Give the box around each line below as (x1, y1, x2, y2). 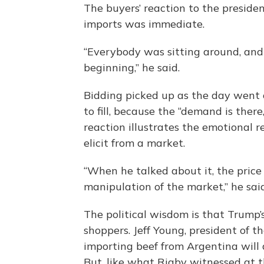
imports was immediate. (84, 17, 204, 31)
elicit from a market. (84, 136, 185, 150)
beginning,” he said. (84, 61, 180, 75)
